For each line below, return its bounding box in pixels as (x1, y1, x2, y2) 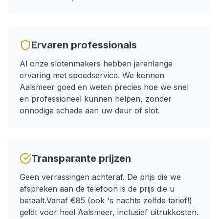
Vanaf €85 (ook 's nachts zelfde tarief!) (46, 196, 192, 205)
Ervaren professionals (31, 39, 137, 51)
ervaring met (20, 70, 69, 80)
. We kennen (118, 70, 164, 80)
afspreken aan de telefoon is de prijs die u (20, 184, 175, 194)
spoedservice (69, 70, 118, 80)
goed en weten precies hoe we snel (55, 82, 189, 92)
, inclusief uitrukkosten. (112, 207, 198, 217)
